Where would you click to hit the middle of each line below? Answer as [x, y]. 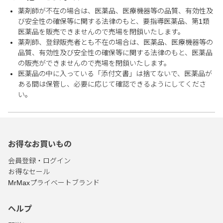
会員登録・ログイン [39, 161]
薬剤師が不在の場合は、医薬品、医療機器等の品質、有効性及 [115, 11]
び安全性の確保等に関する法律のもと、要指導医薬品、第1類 [114, 21]
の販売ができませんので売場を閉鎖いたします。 [94, 63]
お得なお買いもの [40, 144]
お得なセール [29, 172]
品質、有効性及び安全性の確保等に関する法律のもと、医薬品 [115, 53]
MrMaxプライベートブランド [54, 183]
